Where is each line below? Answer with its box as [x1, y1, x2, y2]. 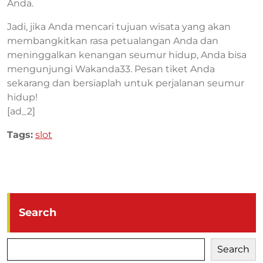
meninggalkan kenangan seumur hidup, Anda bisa [7, 49, 247, 60]
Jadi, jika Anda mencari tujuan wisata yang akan [7, 21, 231, 32]
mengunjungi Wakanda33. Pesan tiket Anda [7, 63, 215, 75]
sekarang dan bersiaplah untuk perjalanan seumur [7, 77, 244, 89]
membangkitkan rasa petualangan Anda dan [7, 35, 218, 46]
